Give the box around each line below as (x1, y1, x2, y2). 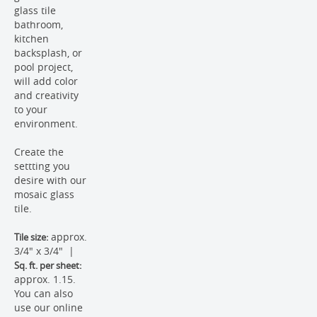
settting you (14, 159, 70, 173)
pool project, (14, 60, 73, 74)
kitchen (14, 32, 49, 45)
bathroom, (14, 18, 63, 31)
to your (14, 103, 47, 116)
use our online (14, 301, 83, 314)
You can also (14, 287, 73, 300)
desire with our (14, 173, 86, 187)
